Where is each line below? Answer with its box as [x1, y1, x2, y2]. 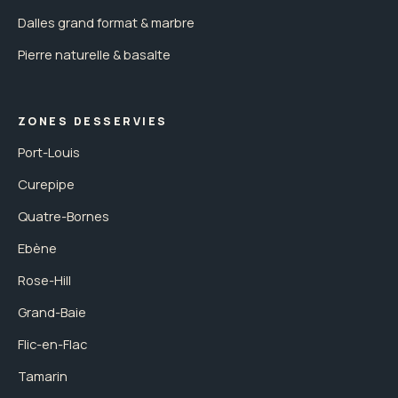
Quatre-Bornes [18, 206, 109, 225]
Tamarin [18, 366, 68, 385]
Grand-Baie [18, 302, 86, 321]
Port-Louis [18, 142, 80, 161]
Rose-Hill [18, 270, 71, 289]
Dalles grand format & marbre [18, 12, 195, 31]
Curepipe [18, 174, 75, 193]
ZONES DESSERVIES [18, 113, 168, 129]
